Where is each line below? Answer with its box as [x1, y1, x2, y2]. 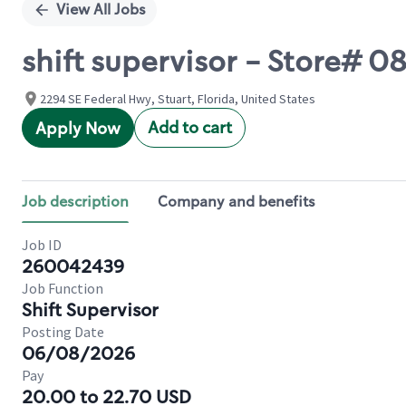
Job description [22, 192, 129, 211]
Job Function [22, 279, 103, 297]
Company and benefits [158, 192, 315, 211]
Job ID [22, 236, 62, 254]
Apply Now [35, 118, 121, 140]
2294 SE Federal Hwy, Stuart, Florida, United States [40, 91, 315, 107]
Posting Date [22, 323, 104, 341]
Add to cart [148, 117, 232, 139]
